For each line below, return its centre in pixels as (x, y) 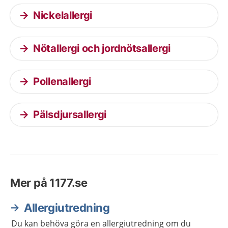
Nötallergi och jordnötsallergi (102, 48)
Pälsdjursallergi (70, 115)
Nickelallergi (63, 15)
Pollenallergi (62, 81)
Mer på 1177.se (49, 183)
